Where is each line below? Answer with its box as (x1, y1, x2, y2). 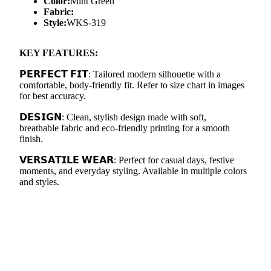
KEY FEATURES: (19, 48, 98, 59)
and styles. (19, 177, 59, 188)
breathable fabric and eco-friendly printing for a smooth (19, 123, 230, 134)
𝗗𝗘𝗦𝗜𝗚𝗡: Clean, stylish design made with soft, (19, 112, 206, 123)
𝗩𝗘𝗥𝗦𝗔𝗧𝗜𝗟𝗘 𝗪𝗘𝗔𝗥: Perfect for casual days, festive (19, 155, 234, 166)
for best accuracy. (19, 91, 86, 102)
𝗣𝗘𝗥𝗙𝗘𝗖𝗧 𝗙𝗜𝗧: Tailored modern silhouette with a (19, 69, 221, 80)
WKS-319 (67, 18, 106, 28)
